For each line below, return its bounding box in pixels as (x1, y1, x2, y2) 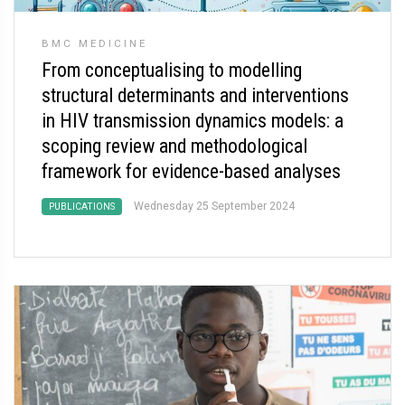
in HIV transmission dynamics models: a (42, 109, 344, 132)
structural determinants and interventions (42, 84, 349, 107)
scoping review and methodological (42, 135, 307, 157)
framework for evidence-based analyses (42, 160, 341, 183)
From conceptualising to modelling (42, 59, 302, 81)
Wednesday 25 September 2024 (134, 200, 295, 212)
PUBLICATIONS (49, 201, 115, 212)
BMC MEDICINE (42, 37, 147, 50)
